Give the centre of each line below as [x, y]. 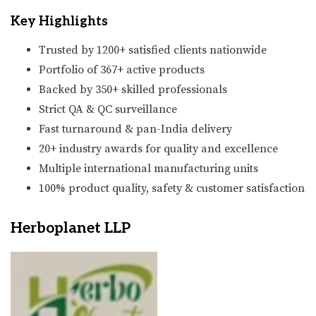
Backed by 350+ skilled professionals [133, 89]
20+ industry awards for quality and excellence [158, 148]
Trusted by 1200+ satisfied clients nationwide [153, 50]
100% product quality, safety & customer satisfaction [172, 188]
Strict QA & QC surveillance [108, 109]
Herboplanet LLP [71, 228]
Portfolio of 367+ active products [122, 69]
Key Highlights [59, 21]
